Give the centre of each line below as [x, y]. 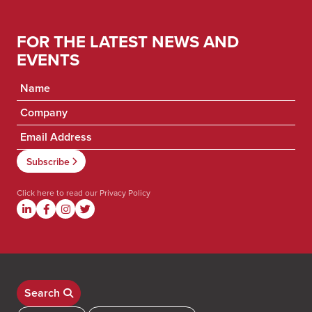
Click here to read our [57, 193]
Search [42, 292]
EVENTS [48, 60]
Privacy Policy [124, 193]
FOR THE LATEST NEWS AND [128, 41]
